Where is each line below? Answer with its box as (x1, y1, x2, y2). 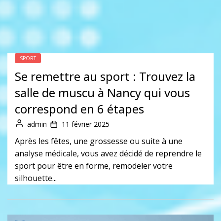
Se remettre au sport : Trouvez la (15, 68, 195, 85)
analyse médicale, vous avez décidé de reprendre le (15, 148, 202, 159)
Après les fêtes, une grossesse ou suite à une (15, 136, 183, 147)
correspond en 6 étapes (15, 101, 144, 117)
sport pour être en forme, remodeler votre (15, 160, 173, 172)
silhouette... (15, 173, 57, 184)
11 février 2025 (62, 119, 110, 129)
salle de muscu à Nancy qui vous (15, 84, 190, 101)
